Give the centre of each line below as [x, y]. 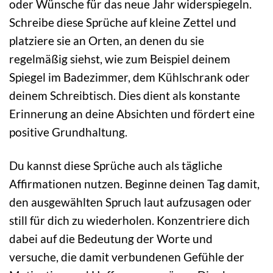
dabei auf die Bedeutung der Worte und [111, 239]
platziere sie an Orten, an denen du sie [107, 41]
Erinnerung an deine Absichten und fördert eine [132, 114]
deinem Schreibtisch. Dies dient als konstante [125, 96]
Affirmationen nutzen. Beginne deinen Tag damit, [134, 184]
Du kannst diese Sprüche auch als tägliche [116, 166]
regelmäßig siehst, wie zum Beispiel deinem [120, 59]
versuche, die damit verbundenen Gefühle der [127, 257]
